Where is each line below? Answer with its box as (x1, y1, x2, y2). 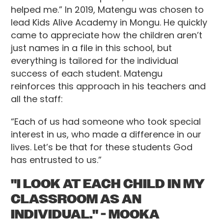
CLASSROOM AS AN (11, 190, 142, 208)
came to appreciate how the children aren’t (11, 29, 203, 41)
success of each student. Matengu (11, 67, 163, 80)
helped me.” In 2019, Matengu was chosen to (11, 3, 204, 16)
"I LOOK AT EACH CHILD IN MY (11, 175, 205, 192)
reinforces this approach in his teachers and (11, 80, 206, 92)
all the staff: (11, 93, 63, 105)
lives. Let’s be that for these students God (11, 141, 193, 153)
